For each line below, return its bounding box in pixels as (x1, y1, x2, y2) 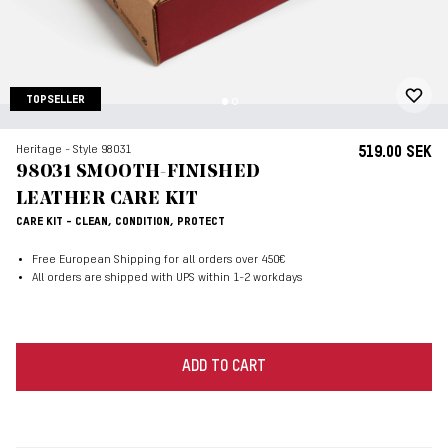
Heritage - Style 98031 (16, 143, 131, 156)
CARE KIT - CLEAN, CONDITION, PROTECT (16, 215, 225, 228)
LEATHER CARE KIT (16, 189, 199, 209)
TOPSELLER (26, 93, 85, 106)
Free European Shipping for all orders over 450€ (32, 253, 286, 266)
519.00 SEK (358, 144, 432, 161)
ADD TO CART (182, 358, 266, 375)
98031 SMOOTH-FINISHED (16, 162, 261, 182)
